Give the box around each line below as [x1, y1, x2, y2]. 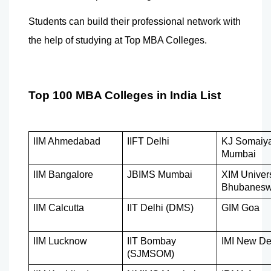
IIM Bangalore [33, 169, 93, 180]
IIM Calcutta [33, 202, 84, 213]
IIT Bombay [126, 235, 176, 246]
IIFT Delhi [126, 135, 169, 146]
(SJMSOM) [126, 248, 174, 259]
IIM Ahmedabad [33, 135, 100, 146]
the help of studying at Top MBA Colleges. [28, 34, 209, 45]
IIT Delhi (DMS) [126, 202, 194, 213]
